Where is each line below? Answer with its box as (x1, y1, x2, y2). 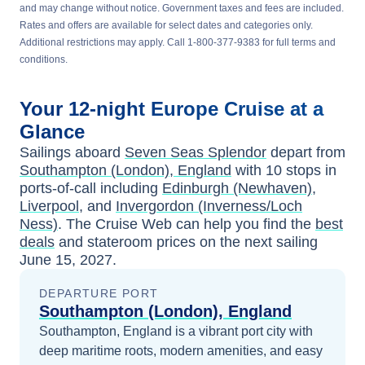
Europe (151, 98, 224, 120)
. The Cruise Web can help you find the (58, 216, 311, 232)
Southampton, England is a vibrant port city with (39, 324, 313, 338)
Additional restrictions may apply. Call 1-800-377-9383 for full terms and (20, 37, 336, 48)
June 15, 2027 (20, 252, 112, 268)
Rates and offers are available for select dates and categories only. (20, 20, 313, 31)
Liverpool (20, 198, 79, 214)
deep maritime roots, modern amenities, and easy (39, 344, 323, 358)
